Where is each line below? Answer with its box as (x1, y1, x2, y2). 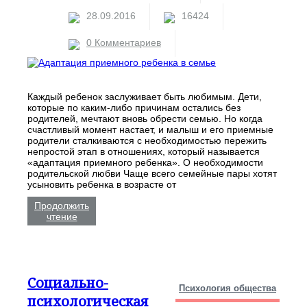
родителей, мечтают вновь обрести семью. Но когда (27, 112, 262, 124)
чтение (46, 210, 77, 222)
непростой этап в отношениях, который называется (27, 145, 260, 157)
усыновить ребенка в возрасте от (27, 178, 176, 190)
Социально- (27, 273, 108, 293)
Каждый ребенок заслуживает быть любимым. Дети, (27, 90, 262, 102)
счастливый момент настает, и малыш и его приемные (27, 123, 273, 135)
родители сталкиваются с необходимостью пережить (27, 134, 267, 146)
